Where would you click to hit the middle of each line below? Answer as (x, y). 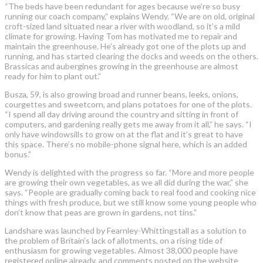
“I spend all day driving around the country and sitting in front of (122, 114)
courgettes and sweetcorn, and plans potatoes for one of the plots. (128, 104)
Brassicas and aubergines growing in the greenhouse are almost (122, 66)
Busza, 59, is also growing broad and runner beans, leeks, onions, (122, 94)
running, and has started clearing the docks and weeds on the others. (131, 56)
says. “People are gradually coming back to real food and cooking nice (130, 192)
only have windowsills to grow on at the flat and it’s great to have (124, 134)
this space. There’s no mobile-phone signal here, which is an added (126, 144)
